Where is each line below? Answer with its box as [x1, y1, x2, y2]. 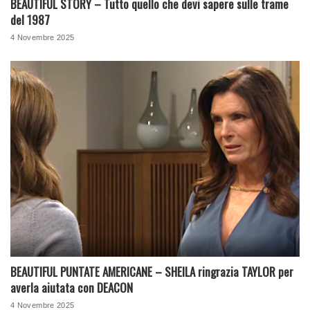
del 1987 [10, 11, 50, 29]
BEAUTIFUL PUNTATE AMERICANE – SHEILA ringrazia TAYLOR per [10, 262, 293, 280]
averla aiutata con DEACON [10, 278, 133, 296]
